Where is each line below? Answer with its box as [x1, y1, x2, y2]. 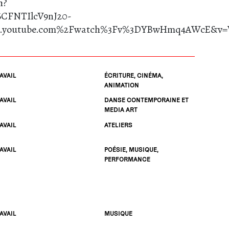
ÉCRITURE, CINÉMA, [104, 71, 164, 79]
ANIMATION [104, 81, 140, 89]
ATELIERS [104, 121, 133, 129]
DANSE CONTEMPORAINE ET [104, 96, 189, 104]
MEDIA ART [104, 106, 138, 114]
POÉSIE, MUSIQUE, [104, 146, 159, 154]
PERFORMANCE [104, 155, 151, 164]
